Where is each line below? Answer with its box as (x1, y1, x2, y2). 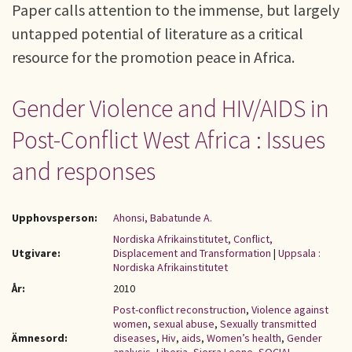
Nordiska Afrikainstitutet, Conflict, (113, 232, 273, 246)
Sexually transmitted (220, 317, 317, 331)
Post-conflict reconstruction (113, 302, 246, 317)
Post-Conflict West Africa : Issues (12, 124, 325, 156)
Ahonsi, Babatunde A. (113, 211, 212, 225)
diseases (113, 331, 156, 345)
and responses (12, 156, 156, 187)
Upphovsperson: (12, 211, 97, 225)
